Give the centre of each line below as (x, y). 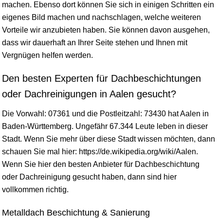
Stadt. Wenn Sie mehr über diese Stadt (70, 139)
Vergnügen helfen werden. (47, 55)
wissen (150, 139)
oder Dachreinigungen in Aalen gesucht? (89, 94)
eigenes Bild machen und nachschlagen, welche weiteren (101, 17)
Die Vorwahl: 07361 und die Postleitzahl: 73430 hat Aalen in (105, 113)
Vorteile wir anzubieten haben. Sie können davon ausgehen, (106, 30)
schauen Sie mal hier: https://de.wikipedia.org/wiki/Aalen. (100, 151)
